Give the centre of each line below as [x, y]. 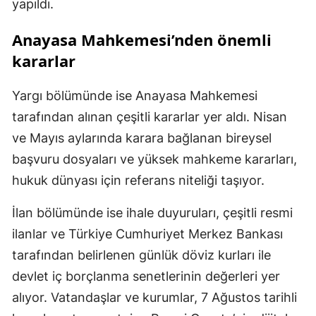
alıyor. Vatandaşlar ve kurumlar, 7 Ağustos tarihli [154, 297]
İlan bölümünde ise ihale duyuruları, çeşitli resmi [152, 212]
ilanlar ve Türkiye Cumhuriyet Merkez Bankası [147, 233]
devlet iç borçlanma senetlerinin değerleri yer [146, 276]
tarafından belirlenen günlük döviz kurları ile [141, 255]
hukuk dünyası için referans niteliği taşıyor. [138, 180]
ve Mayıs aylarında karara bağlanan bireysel [142, 138]
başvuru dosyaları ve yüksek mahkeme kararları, [154, 159]
